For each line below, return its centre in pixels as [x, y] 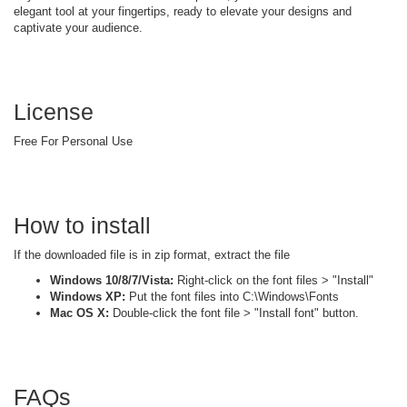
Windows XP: [88, 296]
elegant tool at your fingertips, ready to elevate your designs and [183, 11]
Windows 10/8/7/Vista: [112, 280]
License [54, 111]
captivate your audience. [78, 27]
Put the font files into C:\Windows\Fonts [232, 296]
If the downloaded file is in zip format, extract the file [152, 254]
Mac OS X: [79, 313]
